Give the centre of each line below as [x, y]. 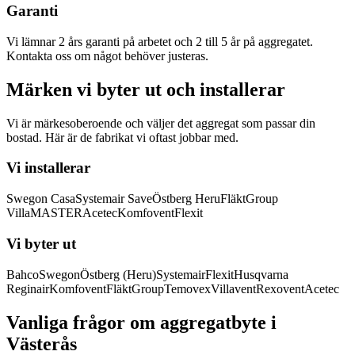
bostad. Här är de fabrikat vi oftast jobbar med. [122, 137]
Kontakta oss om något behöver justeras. [107, 55]
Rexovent [280, 288]
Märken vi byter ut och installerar [146, 89]
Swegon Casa [41, 199]
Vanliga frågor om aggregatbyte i [141, 322]
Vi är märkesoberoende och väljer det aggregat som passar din [161, 123]
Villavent [233, 288]
